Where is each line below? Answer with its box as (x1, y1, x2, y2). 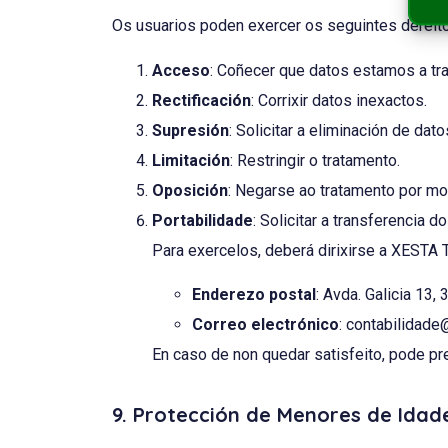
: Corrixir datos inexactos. (251, 90, 427, 110)
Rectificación (152, 90, 251, 110)
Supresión (152, 120, 229, 140)
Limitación (152, 150, 230, 170)
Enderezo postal (192, 285, 316, 305)
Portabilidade (152, 210, 253, 230)
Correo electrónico (192, 315, 339, 335)
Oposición (152, 180, 228, 200)
